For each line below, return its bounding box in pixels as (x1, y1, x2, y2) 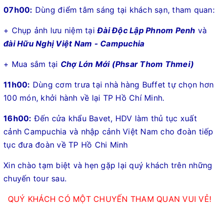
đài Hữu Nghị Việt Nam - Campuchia (3, 38, 145, 48)
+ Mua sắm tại (3, 59, 61, 69)
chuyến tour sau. (3, 173, 66, 183)
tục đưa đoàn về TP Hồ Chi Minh (3, 139, 128, 150)
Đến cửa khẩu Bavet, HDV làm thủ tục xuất (31, 113, 197, 123)
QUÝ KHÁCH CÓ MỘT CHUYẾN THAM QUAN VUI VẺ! (7, 194, 212, 204)
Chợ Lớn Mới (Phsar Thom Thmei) (60, 59, 194, 69)
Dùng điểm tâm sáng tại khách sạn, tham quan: (32, 4, 215, 15)
